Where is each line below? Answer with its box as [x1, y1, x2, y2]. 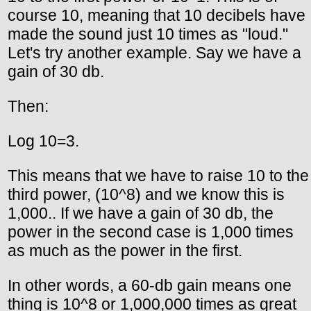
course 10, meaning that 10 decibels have [8, 6, 305, 24]
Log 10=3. [8, 131, 79, 150]
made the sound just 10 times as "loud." [8, 24, 288, 43]
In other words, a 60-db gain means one [8, 276, 292, 294]
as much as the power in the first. [8, 241, 242, 260]
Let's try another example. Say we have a [8, 43, 301, 62]
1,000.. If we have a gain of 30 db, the [8, 203, 274, 222]
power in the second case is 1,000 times [8, 222, 294, 241]
